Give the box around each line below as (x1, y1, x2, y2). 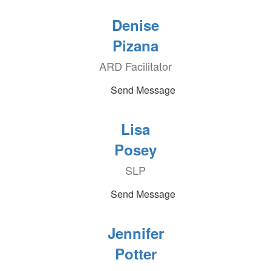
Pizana (113, 35, 158, 56)
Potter (114, 243, 157, 264)
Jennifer (107, 223, 164, 243)
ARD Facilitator (99, 58, 172, 74)
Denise (112, 15, 159, 35)
